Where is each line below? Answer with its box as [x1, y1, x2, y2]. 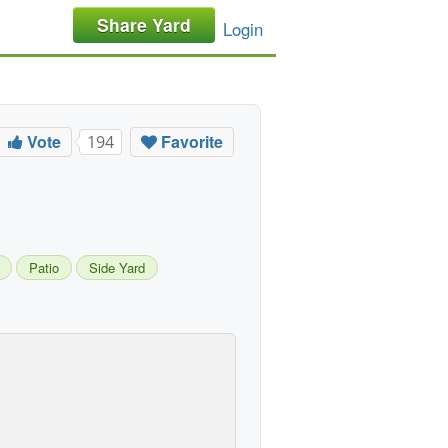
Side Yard [89, 258, 145, 278]
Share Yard [97, 12, 191, 37]
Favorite [157, 130, 223, 153]
